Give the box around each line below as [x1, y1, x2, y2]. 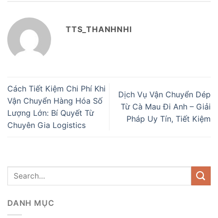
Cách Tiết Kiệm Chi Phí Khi [7, 83, 106, 93]
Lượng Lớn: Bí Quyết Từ [7, 108, 94, 118]
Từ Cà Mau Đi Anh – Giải [121, 102, 211, 112]
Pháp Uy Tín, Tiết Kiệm [127, 114, 211, 124]
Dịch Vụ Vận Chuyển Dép [118, 90, 211, 100]
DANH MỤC [7, 198, 54, 208]
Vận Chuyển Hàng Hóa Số [7, 95, 103, 106]
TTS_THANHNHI [66, 24, 132, 34]
